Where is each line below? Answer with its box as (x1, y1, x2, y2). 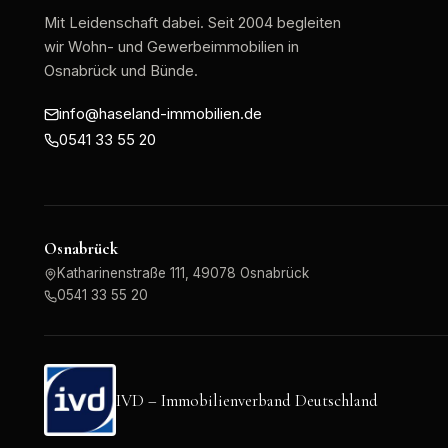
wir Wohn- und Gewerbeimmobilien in (44, 38, 299, 57)
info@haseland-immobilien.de (59, 105, 262, 124)
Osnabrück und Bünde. (44, 62, 198, 81)
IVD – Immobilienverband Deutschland (116, 389, 378, 411)
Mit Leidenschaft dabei (44, 14, 200, 33)
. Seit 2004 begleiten (200, 14, 341, 33)
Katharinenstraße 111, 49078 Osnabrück (57, 265, 309, 282)
